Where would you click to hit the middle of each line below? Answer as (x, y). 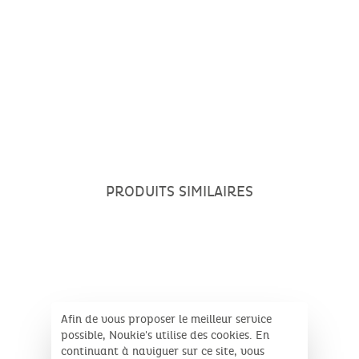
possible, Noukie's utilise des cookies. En (165, 335)
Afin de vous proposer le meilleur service (166, 319)
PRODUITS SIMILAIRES (179, 192)
